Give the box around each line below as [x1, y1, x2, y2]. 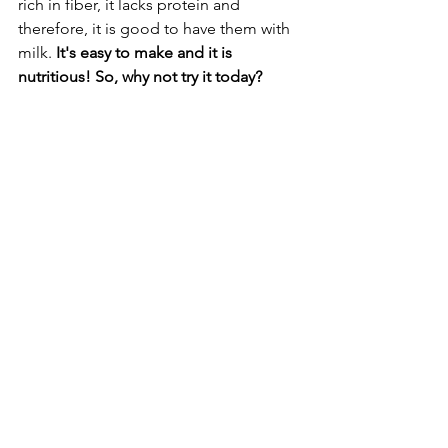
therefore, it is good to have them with [18, 18, 294, 38]
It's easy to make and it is [56, 42, 236, 62]
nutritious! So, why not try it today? [18, 66, 266, 86]
